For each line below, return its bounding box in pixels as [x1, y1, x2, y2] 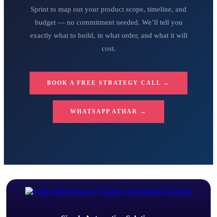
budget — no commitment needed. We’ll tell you [34, 18, 183, 27]
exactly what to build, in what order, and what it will [30, 31, 187, 40]
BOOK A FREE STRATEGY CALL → [47, 79, 170, 87]
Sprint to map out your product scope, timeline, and [31, 5, 186, 14]
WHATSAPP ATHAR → [70, 108, 147, 115]
